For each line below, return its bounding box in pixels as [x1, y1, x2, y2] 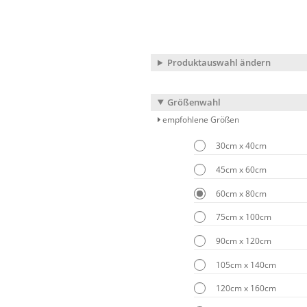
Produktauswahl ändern [167, 56, 271, 69]
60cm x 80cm [214, 187, 267, 199]
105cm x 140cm [214, 258, 277, 271]
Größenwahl [167, 95, 221, 108]
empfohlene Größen [160, 113, 239, 125]
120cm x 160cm [214, 282, 277, 295]
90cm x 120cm [214, 234, 272, 247]
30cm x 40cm [214, 140, 267, 152]
